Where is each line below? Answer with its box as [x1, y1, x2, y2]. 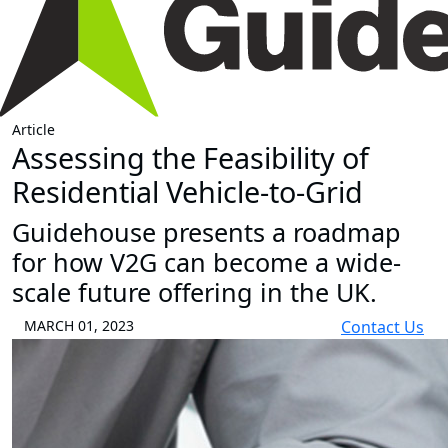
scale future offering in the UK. [12, 275, 377, 310]
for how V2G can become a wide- [12, 245, 401, 280]
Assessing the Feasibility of [12, 138, 369, 178]
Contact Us [341, 316, 424, 339]
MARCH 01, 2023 [24, 316, 134, 336]
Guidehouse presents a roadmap [12, 215, 401, 250]
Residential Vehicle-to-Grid [12, 172, 363, 212]
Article [12, 120, 55, 140]
